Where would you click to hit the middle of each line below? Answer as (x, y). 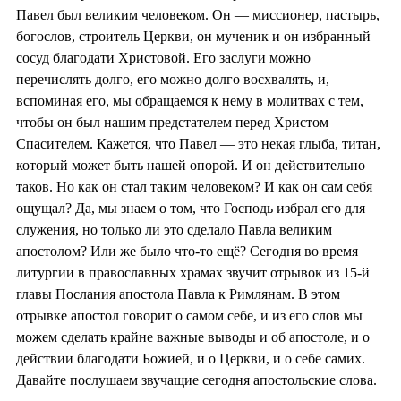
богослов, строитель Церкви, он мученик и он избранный (193, 37)
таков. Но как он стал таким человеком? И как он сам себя (194, 187)
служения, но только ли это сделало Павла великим (174, 230)
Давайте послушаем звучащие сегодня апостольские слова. (196, 380)
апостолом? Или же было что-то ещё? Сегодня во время (187, 252)
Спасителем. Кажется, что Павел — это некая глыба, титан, (198, 144)
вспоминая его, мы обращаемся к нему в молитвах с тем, (190, 101)
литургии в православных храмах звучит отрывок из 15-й (193, 273)
